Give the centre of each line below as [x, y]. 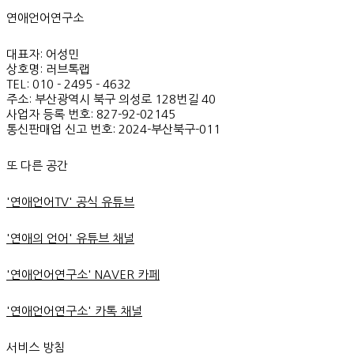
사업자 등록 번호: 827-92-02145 [91, 114]
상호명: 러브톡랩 [48, 69]
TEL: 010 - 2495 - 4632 [69, 84]
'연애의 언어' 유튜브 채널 [70, 238]
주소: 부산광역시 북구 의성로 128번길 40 [111, 99]
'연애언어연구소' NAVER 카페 [83, 275]
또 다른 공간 [37, 166]
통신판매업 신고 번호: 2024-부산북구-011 [113, 129]
